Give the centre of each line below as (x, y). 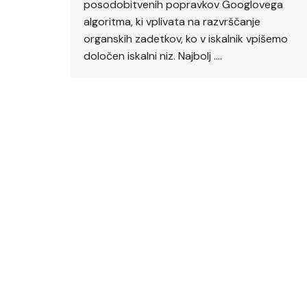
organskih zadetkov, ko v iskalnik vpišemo (186, 38)
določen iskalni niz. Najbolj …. (153, 56)
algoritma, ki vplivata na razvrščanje (172, 21)
